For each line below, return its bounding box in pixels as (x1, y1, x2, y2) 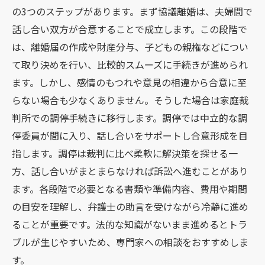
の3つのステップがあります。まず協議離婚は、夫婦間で (12, 4, 253, 18)
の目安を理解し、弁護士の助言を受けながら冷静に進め (12, 199, 248, 214)
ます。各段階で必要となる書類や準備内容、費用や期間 (12, 182, 247, 196)
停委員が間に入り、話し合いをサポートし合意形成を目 (12, 128, 248, 143)
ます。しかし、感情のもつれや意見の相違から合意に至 (12, 75, 247, 89)
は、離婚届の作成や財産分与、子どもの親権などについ (12, 40, 248, 54)
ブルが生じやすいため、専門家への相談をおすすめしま (12, 235, 248, 249)
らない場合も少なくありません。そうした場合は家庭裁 (12, 93, 248, 107)
